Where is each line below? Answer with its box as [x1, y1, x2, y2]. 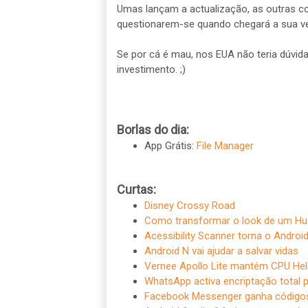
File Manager [196, 139, 254, 152]
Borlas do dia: [116, 122, 189, 137]
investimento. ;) [116, 63, 186, 76]
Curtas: [116, 181, 156, 197]
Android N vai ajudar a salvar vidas [144, 244, 298, 257]
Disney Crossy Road [144, 199, 235, 212]
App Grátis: [144, 139, 197, 152]
